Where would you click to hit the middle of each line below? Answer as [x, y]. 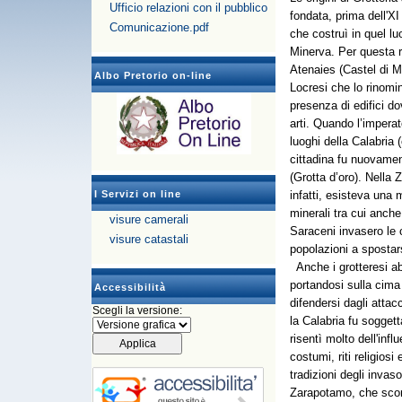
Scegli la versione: [137, 310]
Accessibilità [130, 287]
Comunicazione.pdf [159, 27]
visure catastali [149, 239]
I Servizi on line [138, 194]
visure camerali [149, 219]
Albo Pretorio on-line [153, 75]
